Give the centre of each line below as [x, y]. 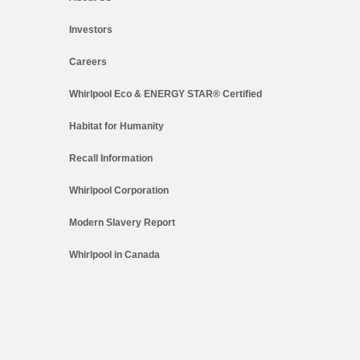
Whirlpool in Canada [114, 254]
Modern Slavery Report [122, 222]
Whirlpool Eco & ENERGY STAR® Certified [165, 94]
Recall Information [110, 158]
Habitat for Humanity [116, 126]
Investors [90, 29]
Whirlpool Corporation [119, 190]
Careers [88, 61]
